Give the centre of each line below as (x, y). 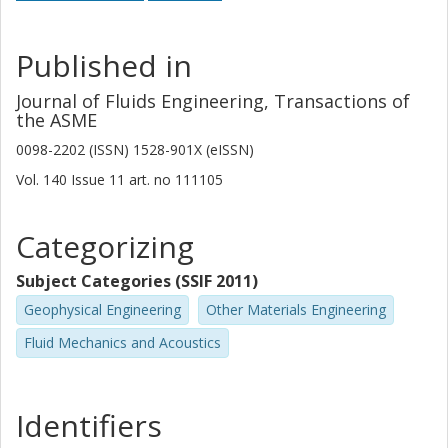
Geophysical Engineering (102, 309)
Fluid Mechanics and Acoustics (122, 342)
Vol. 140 (43, 179)
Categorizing (105, 246)
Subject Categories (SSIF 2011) (137, 281)
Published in (104, 65)
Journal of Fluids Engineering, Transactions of (213, 101)
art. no (150, 179)
